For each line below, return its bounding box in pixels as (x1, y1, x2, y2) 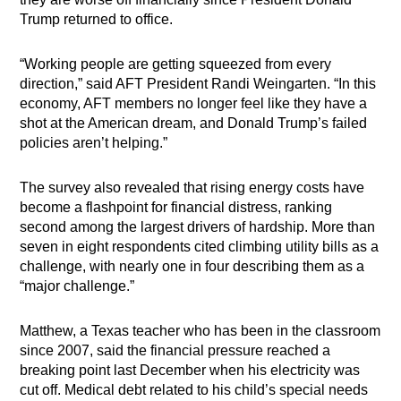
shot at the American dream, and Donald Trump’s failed (20, 115, 368, 132)
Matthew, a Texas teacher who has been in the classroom (20, 323, 381, 339)
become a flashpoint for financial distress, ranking (20, 200, 333, 216)
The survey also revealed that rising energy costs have (20, 180, 365, 196)
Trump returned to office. (20, 12, 174, 28)
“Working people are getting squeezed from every (20, 56, 332, 73)
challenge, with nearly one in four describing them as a (20, 259, 365, 275)
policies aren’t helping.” (20, 135, 168, 151)
